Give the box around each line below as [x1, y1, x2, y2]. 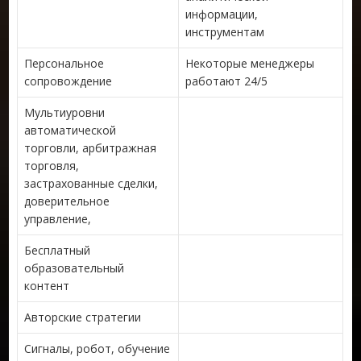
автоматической [24, 122, 117, 138]
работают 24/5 [185, 73, 268, 89]
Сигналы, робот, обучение [24, 340, 171, 356]
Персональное [24, 55, 105, 71]
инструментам [185, 23, 265, 39]
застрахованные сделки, [24, 175, 162, 191]
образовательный [24, 259, 125, 276]
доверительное [24, 193, 110, 209]
